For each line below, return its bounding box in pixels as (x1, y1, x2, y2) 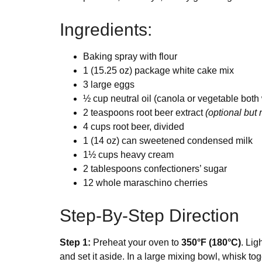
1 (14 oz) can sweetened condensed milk (83, 136, 253, 146)
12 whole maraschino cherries (83, 178, 208, 188)
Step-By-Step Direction (60, 206, 239, 226)
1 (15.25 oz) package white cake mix (83, 65, 234, 76)
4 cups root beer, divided (83, 122, 184, 132)
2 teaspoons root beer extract (83, 108, 205, 118)
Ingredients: (60, 20, 152, 40)
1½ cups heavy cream (83, 150, 174, 160)
